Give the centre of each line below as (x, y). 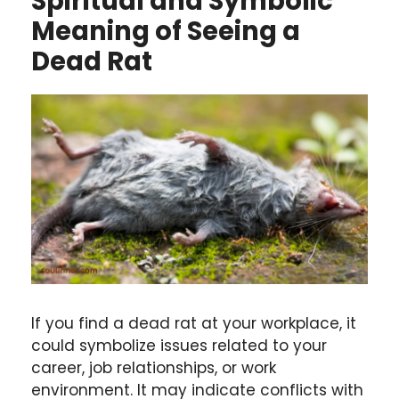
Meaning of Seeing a (166, 31)
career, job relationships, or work (154, 368)
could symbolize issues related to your (179, 346)
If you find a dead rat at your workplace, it (194, 324)
